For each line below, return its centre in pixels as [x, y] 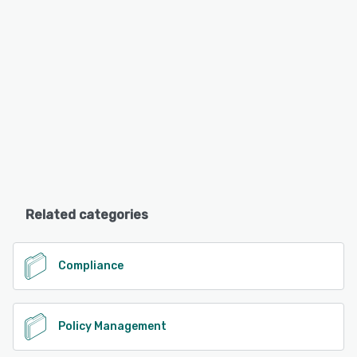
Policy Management [112, 326]
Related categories [87, 215]
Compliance [91, 265]
